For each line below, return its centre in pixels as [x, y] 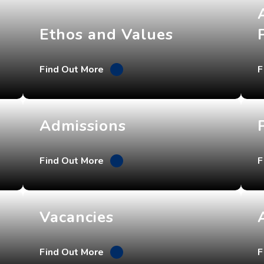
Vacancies [77, 217]
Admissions [83, 126]
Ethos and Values [106, 35]
